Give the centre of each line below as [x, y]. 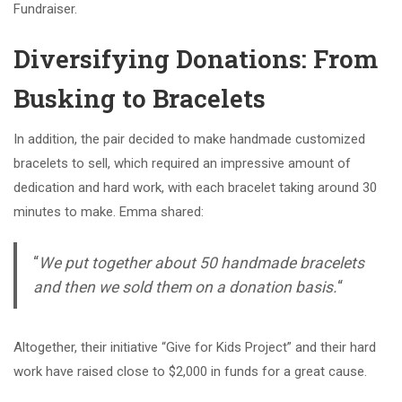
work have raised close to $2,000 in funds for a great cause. [190, 372]
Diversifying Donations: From [196, 58]
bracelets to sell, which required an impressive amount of [182, 163]
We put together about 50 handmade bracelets [201, 262]
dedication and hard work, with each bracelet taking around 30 [195, 187]
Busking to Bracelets [140, 98]
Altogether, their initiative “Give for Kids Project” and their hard [195, 348]
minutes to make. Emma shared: [109, 211]
